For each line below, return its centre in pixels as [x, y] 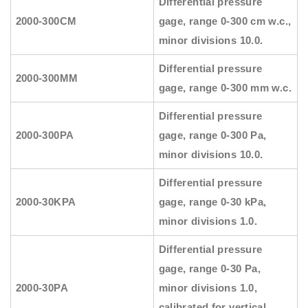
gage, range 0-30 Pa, [210, 269]
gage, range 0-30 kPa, [212, 202]
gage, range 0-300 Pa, [212, 135]
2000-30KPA [46, 202]
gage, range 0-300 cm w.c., [225, 21]
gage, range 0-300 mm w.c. [225, 88]
